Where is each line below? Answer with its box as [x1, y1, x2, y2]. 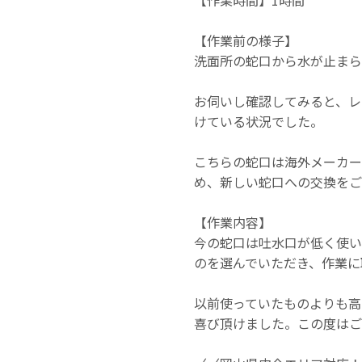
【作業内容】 [194, 212, 271, 232]
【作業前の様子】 [194, 30, 297, 50]
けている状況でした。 [194, 111, 323, 131]
